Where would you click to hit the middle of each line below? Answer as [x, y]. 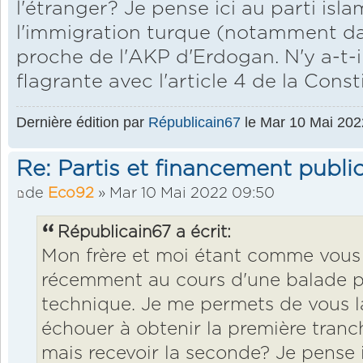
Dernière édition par [82, 122]
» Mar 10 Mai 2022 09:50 [184, 194]
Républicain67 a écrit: [144, 233]
